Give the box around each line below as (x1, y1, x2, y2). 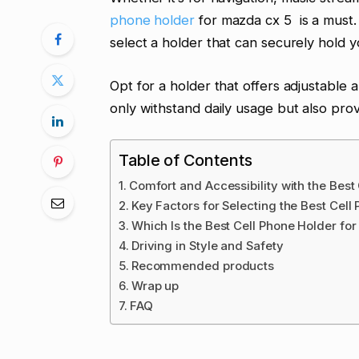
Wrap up (131, 278, 179, 294)
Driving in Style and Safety (131, 238, 284, 254)
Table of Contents (118, 151, 252, 171)
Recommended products (131, 258, 275, 274)
